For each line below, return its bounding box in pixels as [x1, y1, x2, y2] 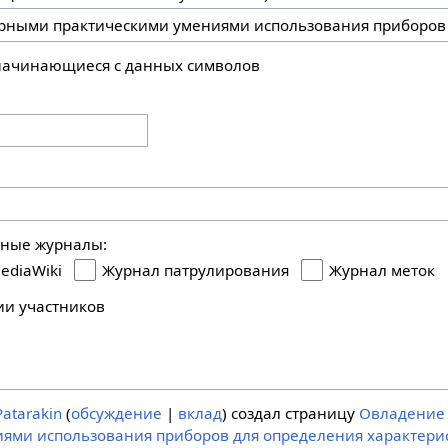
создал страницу [226, 403, 359, 424]
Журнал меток [329, 260, 436, 281]
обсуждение [70, 403, 162, 424]
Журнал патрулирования [102, 260, 290, 281]
